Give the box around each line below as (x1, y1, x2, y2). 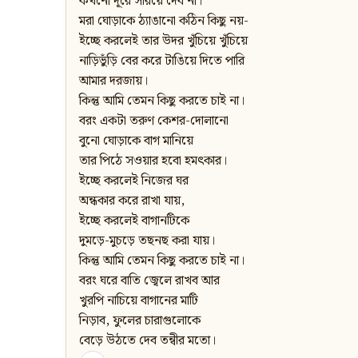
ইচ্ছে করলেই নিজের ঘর (79, 171, 189, 192)
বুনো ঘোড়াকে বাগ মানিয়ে (79, 131, 193, 152)
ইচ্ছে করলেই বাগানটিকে (79, 211, 189, 232)
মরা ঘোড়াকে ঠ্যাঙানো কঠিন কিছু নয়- (79, 11, 249, 32)
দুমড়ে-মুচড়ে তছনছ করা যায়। (79, 231, 215, 252)
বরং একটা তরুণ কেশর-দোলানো (79, 111, 229, 132)
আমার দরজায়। (79, 71, 148, 92)
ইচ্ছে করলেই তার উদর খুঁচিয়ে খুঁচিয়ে (79, 31, 248, 52)
